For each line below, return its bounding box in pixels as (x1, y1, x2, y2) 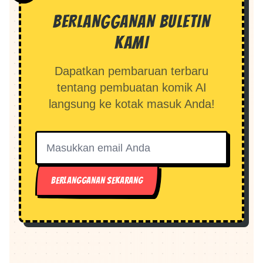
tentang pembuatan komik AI (56, 81, 207, 94)
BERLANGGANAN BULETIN (53, 12, 210, 31)
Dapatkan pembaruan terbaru (55, 65, 208, 77)
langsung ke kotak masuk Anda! (48, 97, 215, 110)
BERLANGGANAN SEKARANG (51, 176, 143, 186)
